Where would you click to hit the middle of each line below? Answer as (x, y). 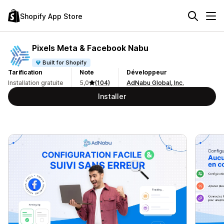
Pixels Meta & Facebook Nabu (90, 48)
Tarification (25, 72)
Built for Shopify (65, 62)
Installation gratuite (35, 83)
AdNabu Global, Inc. (155, 83)
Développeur (147, 72)
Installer (112, 96)
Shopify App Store (51, 16)
